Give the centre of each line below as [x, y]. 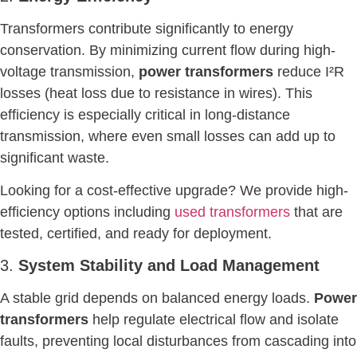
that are [316, 212]
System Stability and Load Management [169, 266]
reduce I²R [309, 71]
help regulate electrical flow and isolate [214, 320]
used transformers [232, 212]
